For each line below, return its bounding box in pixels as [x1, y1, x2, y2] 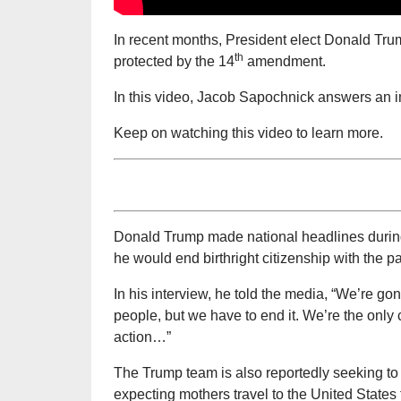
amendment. [243, 54, 326, 70]
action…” [114, 329, 171, 346]
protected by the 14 [114, 54, 235, 70]
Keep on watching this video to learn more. [114, 125, 383, 141]
